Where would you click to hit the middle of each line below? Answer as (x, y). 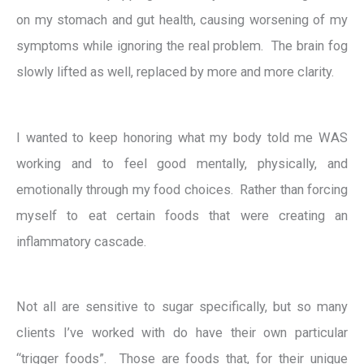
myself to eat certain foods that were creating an (182, 215)
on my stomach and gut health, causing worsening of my (182, 20)
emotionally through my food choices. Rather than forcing (182, 189)
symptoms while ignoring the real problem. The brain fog (182, 46)
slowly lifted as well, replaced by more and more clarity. (177, 72)
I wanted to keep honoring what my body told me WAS (182, 137)
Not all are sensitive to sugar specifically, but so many (182, 306)
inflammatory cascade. (81, 241)
